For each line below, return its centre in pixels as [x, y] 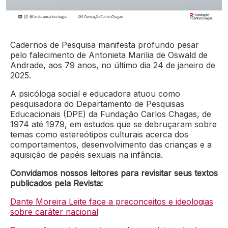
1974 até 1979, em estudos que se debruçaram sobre [113, 124]
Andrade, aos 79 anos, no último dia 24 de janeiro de [113, 65]
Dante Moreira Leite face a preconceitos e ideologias [112, 201]
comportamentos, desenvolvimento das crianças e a [111, 144]
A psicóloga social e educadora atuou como [95, 93]
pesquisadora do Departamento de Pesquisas [97, 104]
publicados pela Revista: [56, 183]
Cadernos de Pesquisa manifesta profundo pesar [105, 45]
